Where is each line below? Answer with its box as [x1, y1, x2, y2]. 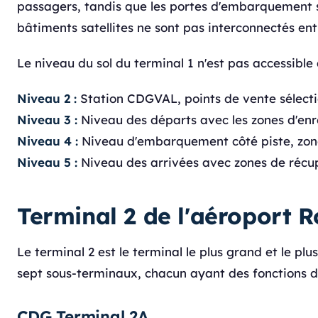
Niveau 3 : [17, 112, 77, 127]
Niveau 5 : [17, 155, 77, 170]
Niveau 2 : [17, 91, 77, 106]
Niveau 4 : [17, 133, 78, 148]
